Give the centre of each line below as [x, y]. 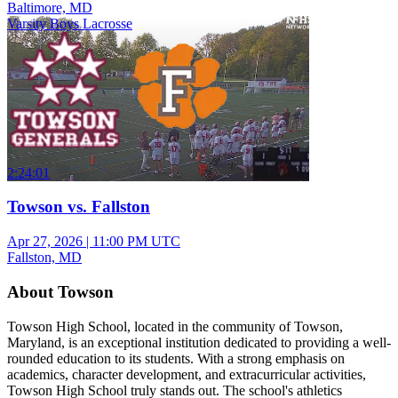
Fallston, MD [44, 258]
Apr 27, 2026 [45, 242]
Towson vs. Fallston [79, 207]
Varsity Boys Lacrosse [70, 23]
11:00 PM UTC [136, 242]
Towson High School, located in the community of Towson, [175, 326]
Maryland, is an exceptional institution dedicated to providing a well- [199, 342]
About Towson [60, 291]
